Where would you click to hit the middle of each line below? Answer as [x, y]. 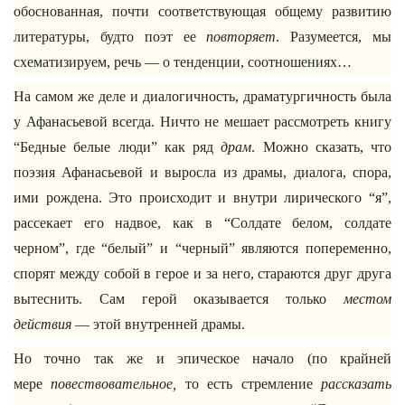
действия [42, 324]
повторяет [241, 37]
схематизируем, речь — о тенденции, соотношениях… [183, 62]
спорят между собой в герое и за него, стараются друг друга [202, 273]
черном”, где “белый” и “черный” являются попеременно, [202, 248]
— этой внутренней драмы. [158, 324]
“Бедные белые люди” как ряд [118, 147]
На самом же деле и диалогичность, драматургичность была [202, 96]
